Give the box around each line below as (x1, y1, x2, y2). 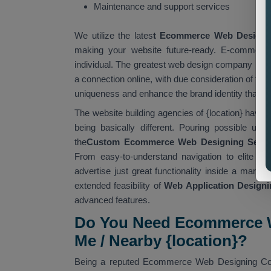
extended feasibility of (74, 180, 165, 191)
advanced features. (74, 194, 150, 205)
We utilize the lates (74, 30, 153, 41)
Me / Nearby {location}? (74, 231, 247, 250)
